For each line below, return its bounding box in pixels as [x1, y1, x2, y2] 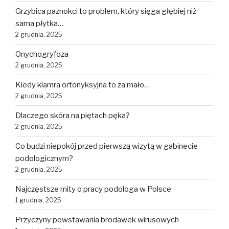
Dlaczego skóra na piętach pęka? [15, 111, 130, 121]
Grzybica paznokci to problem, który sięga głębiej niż [15, 7, 196, 16]
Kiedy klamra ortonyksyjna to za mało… [15, 80, 150, 90]
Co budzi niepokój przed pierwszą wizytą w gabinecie [15, 142, 198, 151]
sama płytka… [15, 19, 63, 29]
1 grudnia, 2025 [15, 196, 61, 204]
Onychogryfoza [15, 50, 68, 59]
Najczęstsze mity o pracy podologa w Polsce [15, 185, 171, 194]
